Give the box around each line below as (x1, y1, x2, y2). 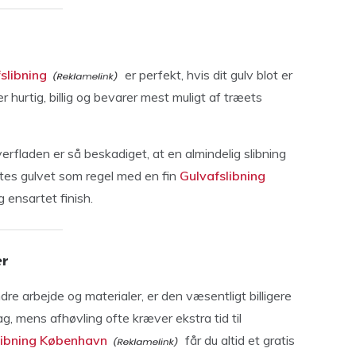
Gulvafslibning (180, 167, 265, 184)
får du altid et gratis (182, 331, 295, 348)
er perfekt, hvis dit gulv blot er (122, 66, 292, 83)
